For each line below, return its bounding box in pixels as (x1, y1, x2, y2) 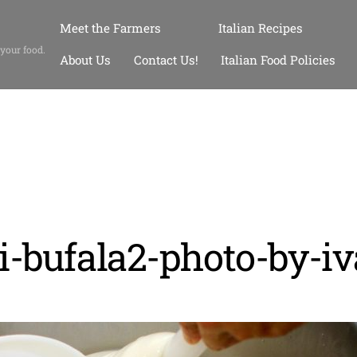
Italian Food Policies (220, 51, 335, 68)
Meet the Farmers (60, 19, 162, 36)
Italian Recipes (218, 19, 304, 36)
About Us (60, 51, 112, 68)
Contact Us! (133, 51, 198, 68)
